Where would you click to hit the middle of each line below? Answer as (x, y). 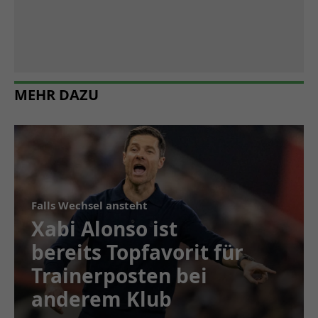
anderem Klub (102, 298)
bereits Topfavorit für (137, 252)
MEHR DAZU (56, 94)
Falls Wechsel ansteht (89, 205)
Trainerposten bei (119, 275)
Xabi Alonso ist (104, 228)
